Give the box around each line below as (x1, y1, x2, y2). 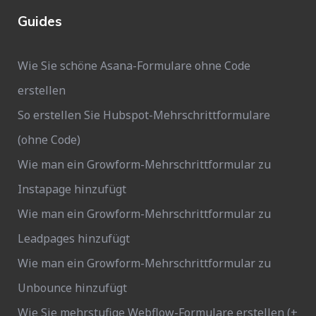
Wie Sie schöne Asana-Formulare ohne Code (18, 58, 250, 73)
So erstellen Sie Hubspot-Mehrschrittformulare (18, 107, 270, 123)
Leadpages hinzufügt (18, 231, 130, 246)
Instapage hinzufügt (18, 181, 126, 197)
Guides (18, 13, 62, 30)
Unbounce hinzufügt (18, 280, 127, 296)
